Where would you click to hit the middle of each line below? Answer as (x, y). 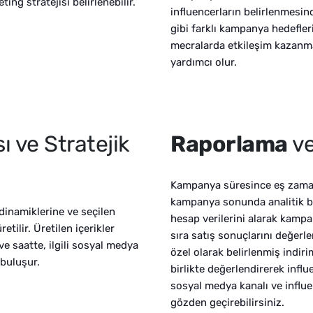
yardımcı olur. (204, 62)
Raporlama (231, 144)
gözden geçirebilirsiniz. (227, 302)
